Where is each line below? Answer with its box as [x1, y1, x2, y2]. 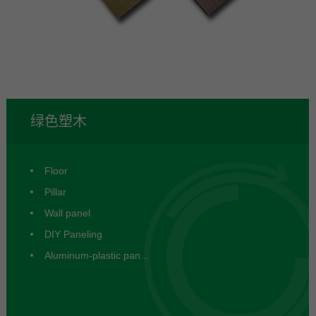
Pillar [44, 186, 67, 197]
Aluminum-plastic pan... [44, 249, 150, 261]
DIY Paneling [44, 228, 103, 240]
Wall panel [44, 207, 91, 219]
